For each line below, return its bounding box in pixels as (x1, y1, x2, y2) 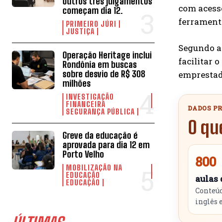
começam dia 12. (62, 4, 123, 16)
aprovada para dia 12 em (62, 139, 150, 150)
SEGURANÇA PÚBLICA (66, 107, 135, 116)
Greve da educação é (62, 129, 138, 141)
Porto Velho (62, 148, 105, 160)
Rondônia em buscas (62, 58, 137, 70)
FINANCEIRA (66, 99, 106, 109)
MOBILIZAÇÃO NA (66, 163, 123, 172)
